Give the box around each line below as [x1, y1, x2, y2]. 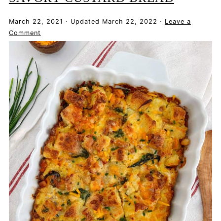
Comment [8, 29, 41, 37]
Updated [68, 18, 102, 26]
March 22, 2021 [8, 18, 63, 26]
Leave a [164, 18, 191, 26]
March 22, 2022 [102, 18, 157, 26]
